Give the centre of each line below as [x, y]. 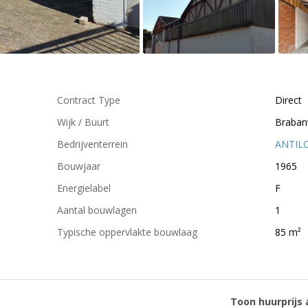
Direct [288, 100]
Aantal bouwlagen [97, 210]
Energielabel [84, 188]
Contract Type [89, 100]
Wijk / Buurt [83, 122]
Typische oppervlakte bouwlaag [127, 232]
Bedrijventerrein [92, 144]
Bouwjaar [79, 166]
